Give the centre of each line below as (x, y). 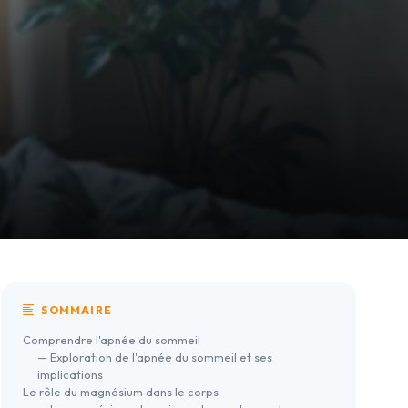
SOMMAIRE (76, 311)
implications (70, 375)
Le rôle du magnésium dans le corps (121, 392)
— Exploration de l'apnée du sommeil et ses (155, 357)
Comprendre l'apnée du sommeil (112, 340)
